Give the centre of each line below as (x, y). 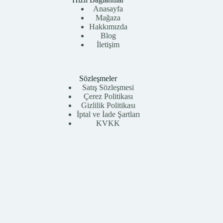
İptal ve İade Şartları (108, 114)
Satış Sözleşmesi (108, 88)
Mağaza (108, 18)
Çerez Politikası (108, 97)
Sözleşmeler (98, 79)
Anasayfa (108, 9)
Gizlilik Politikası (108, 106)
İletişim (108, 45)
